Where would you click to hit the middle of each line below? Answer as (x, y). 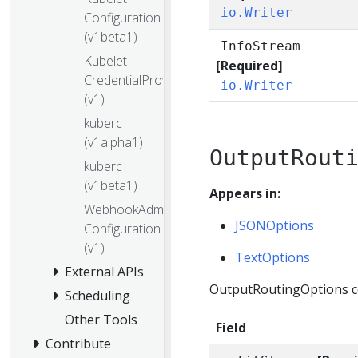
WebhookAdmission (140, 209)
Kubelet (105, 60)
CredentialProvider (137, 80)
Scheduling (97, 295)
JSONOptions (274, 225)
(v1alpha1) (113, 142)
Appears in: (245, 193)
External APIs (104, 271)
